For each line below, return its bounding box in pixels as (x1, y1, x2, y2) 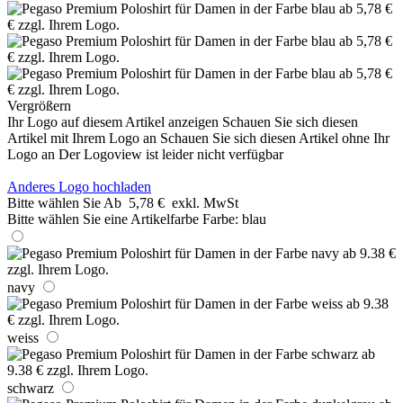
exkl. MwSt (172, 194, 238, 210)
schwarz (7, 380, 54, 396)
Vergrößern (7, 97, 71, 113)
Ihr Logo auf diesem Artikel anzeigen (7, 113, 219, 130)
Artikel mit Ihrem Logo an (7, 130, 157, 146)
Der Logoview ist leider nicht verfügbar (58, 146, 283, 162)
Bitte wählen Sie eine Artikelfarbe (7, 210, 199, 227)
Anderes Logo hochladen (7, 178, 151, 194)
